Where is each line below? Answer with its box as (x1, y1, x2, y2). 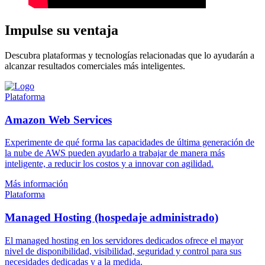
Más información (5, 179, 68, 189)
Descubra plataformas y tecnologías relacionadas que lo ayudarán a (5, 50, 254, 60)
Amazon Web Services (5, 113, 112, 126)
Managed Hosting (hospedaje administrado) (5, 211, 218, 224)
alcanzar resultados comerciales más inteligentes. (5, 60, 185, 71)
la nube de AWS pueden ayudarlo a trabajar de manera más (5, 148, 225, 159)
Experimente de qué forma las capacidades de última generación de (5, 137, 254, 148)
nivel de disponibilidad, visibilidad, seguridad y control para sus (5, 245, 241, 256)
